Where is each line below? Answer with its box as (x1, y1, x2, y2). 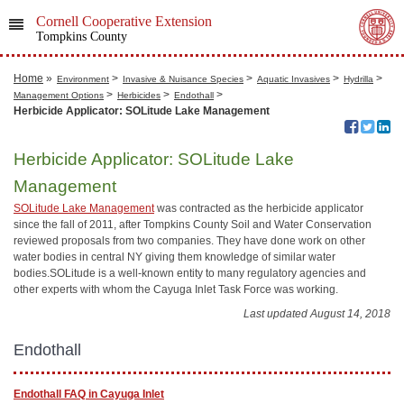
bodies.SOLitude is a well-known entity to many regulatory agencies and (14, 267, 366, 280)
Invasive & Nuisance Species (123, 74, 243, 84)
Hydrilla (344, 74, 373, 84)
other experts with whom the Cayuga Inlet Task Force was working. (14, 283, 338, 296)
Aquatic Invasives (257, 74, 330, 84)
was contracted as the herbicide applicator (154, 202, 363, 215)
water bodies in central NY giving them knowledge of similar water (14, 251, 335, 263)
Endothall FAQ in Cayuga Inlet (14, 388, 164, 400)
